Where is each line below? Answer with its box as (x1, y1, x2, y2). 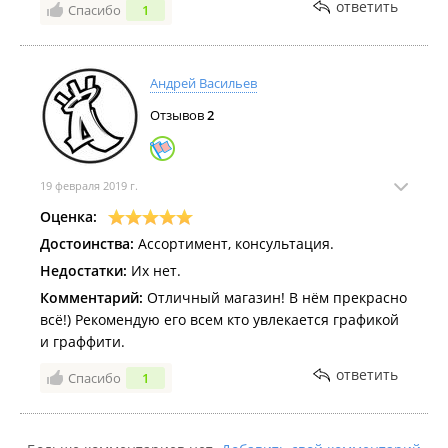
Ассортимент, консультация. (134, 234, 334, 253)
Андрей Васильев (150, 74, 257, 92)
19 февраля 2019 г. (40, 178, 138, 193)
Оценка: (40, 207, 97, 226)
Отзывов (150, 106, 207, 124)
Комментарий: (40, 288, 143, 307)
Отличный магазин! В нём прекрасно (143, 288, 407, 307)
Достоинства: (40, 234, 134, 253)
